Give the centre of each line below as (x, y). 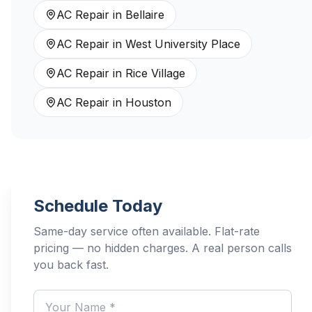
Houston (148, 102)
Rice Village (155, 73)
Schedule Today (98, 206)
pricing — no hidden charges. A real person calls (163, 248)
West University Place (183, 44)
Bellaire (145, 15)
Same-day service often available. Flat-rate (147, 231)
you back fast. (71, 265)
